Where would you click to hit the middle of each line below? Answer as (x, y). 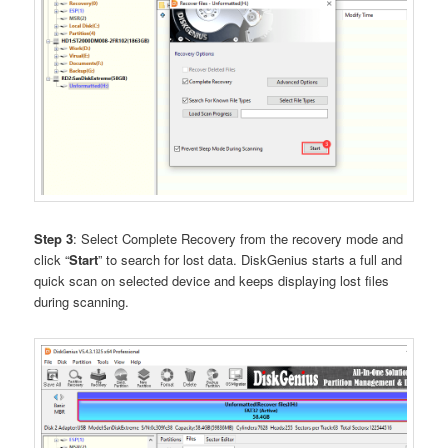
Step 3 (54, 238)
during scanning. (82, 301)
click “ (52, 259)
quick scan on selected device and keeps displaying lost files (212, 280)
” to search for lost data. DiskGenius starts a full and (250, 259)
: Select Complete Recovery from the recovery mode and (238, 238)
